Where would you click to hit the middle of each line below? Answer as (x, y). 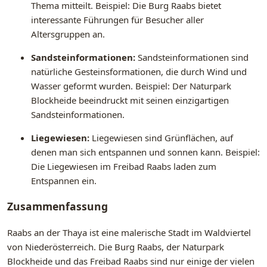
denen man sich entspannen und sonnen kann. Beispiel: (145, 152)
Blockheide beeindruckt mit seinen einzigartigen (130, 100)
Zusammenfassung (58, 207)
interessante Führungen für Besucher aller (117, 19)
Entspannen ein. (64, 180)
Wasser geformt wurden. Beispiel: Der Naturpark (131, 86)
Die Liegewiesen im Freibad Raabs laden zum (124, 166)
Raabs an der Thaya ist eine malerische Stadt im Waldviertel (129, 232)
